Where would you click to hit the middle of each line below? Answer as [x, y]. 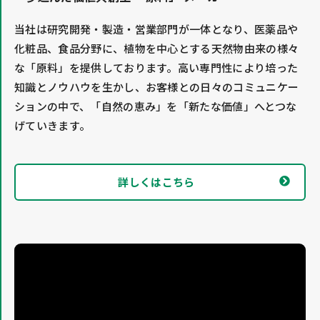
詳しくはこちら [156, 181]
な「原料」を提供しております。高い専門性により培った [156, 67]
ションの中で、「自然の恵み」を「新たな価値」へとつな [156, 106]
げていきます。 [52, 125]
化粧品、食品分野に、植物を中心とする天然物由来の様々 [157, 48]
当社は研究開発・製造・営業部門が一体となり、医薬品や [156, 29]
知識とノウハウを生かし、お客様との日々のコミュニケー [157, 86]
